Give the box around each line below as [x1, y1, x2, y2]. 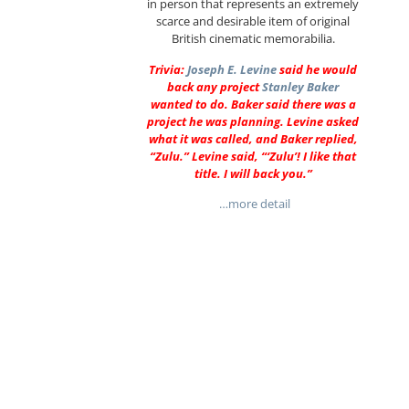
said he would [279, 60, 358, 78]
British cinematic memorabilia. [171, 30, 335, 47]
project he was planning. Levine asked [147, 112, 360, 130]
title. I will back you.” [194, 164, 312, 182]
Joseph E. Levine [187, 60, 278, 78]
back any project [167, 78, 260, 95]
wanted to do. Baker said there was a [150, 95, 356, 112]
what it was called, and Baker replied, [148, 130, 358, 147]
